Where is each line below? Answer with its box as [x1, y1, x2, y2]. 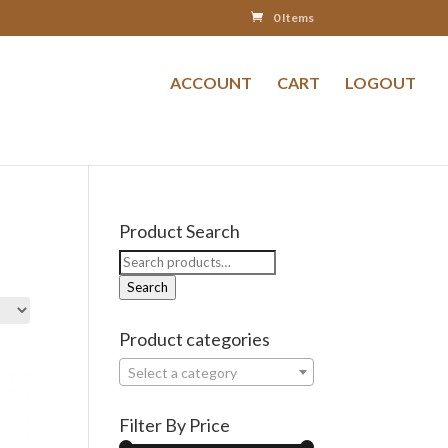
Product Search [119, 220, 241, 242]
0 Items [272, 10, 314, 25]
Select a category [128, 364, 238, 381]
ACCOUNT [170, 73, 252, 92]
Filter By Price [119, 414, 231, 436]
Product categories [119, 328, 271, 350]
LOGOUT [345, 73, 416, 92]
